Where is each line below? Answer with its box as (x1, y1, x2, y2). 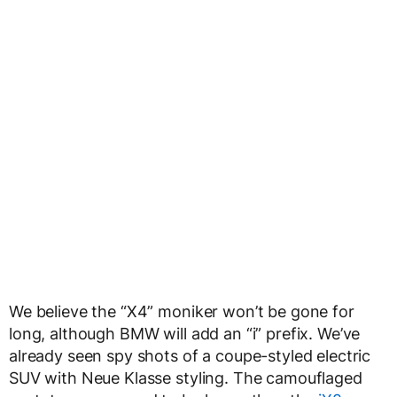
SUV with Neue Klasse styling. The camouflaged (9, 369, 362, 388)
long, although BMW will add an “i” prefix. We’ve (9, 324, 361, 344)
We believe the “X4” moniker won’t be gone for (9, 302, 354, 322)
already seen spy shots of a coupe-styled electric (9, 346, 371, 366)
